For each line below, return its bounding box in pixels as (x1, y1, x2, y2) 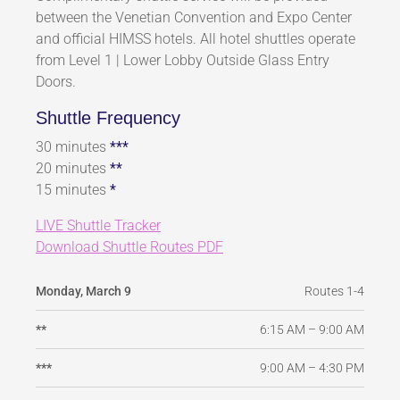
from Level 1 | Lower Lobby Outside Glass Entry (36, 52, 329, 70)
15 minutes (36, 181, 110, 199)
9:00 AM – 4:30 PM (260, 360, 364, 375)
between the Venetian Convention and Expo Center (36, 9, 352, 27)
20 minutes (36, 160, 110, 178)
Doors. (36, 73, 76, 91)
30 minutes (36, 138, 110, 156)
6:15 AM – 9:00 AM (260, 321, 364, 337)
